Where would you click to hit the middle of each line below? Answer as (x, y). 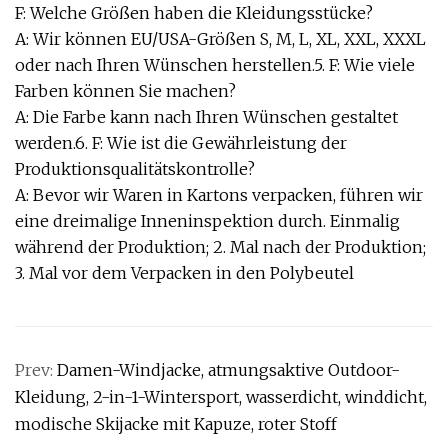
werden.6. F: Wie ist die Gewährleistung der (181, 143)
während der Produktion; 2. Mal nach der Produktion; (220, 247)
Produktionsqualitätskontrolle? (135, 169)
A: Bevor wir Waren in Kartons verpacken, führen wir (219, 195)
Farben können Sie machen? (125, 91)
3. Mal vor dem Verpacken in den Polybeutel (184, 273)
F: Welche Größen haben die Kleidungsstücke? (194, 13)
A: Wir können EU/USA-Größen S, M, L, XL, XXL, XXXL (220, 39)
